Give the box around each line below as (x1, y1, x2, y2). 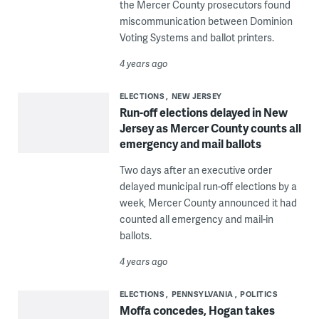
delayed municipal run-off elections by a (119, 179, 297, 194)
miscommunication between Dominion (119, 14, 293, 28)
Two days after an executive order (119, 163, 272, 177)
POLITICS (240, 288, 278, 300)
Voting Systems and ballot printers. (119, 31, 274, 45)
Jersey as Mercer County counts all (119, 120, 301, 137)
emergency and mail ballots (119, 135, 261, 152)
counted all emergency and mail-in (119, 212, 273, 226)
